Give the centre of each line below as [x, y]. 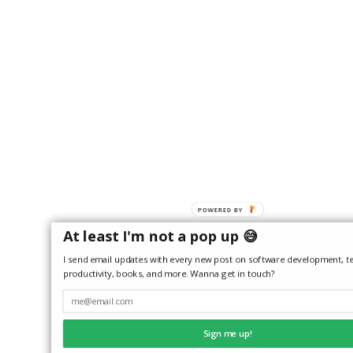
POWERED [239, 209]
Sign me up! [228, 334]
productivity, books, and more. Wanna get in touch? [169, 273]
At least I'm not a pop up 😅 [160, 236]
